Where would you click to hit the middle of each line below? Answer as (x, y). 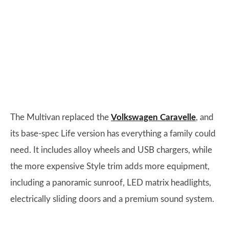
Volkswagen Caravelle (153, 118)
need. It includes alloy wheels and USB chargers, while (111, 150)
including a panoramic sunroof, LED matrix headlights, (111, 183)
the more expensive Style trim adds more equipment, (110, 167)
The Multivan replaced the (61, 118)
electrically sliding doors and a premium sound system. (112, 199)
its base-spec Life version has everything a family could (113, 134)
